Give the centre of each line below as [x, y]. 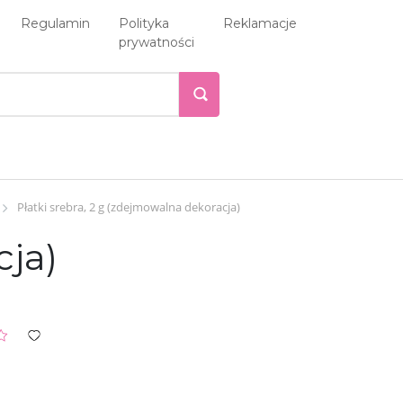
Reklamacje [260, 23]
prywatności [157, 42]
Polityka [144, 23]
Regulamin [55, 23]
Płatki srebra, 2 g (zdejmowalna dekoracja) [129, 206]
